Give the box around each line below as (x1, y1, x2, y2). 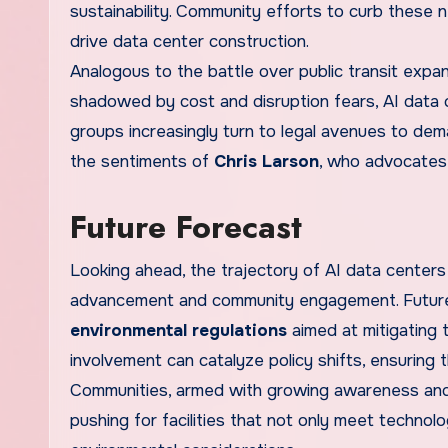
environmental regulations (70, 320, 287, 342)
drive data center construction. (70, 31, 309, 53)
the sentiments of (70, 151, 214, 173)
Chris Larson (214, 151, 319, 173)
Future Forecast (70, 204, 302, 251)
